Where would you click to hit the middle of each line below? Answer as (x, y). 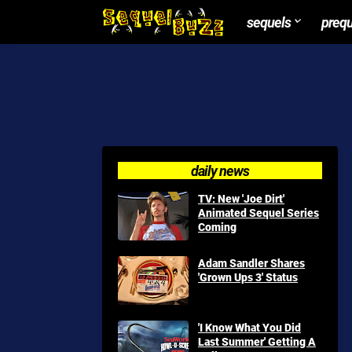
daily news (220, 170)
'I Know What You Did (249, 327)
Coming (217, 227)
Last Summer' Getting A (257, 341)
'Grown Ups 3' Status (248, 277)
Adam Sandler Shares (251, 263)
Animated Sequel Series (258, 213)
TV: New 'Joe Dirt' (241, 198)
